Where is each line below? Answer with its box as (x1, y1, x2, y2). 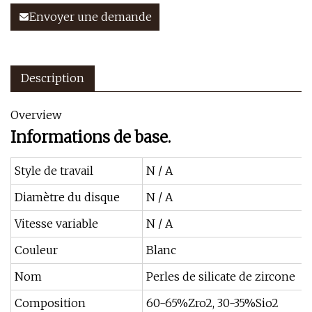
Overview (10, 108, 61, 122)
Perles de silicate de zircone (146, 270, 295, 283)
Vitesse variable (15, 217, 98, 231)
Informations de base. (10, 127, 171, 147)
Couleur (15, 243, 58, 257)
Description (21, 71, 84, 85)
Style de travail (15, 164, 93, 178)
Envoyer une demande (29, 10, 152, 24)
